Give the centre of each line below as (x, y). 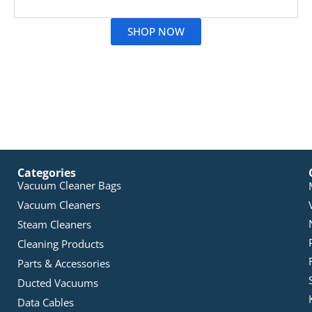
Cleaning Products (61, 244)
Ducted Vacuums (58, 283)
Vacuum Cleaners (59, 205)
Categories (47, 173)
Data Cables (46, 303)
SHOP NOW (156, 32)
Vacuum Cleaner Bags (69, 186)
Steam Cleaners (54, 225)
